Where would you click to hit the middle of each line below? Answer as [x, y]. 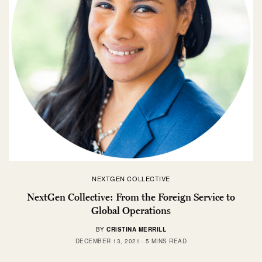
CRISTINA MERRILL [137, 229]
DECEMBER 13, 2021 [108, 241]
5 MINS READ [166, 241]
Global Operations [131, 210]
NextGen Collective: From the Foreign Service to [131, 197]
